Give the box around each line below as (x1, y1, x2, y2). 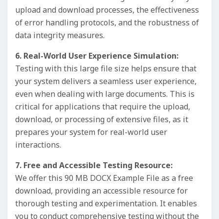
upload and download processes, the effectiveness (15, 4, 199, 15)
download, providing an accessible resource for (15, 185, 188, 196)
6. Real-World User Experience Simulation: (15, 50, 178, 61)
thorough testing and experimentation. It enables (15, 198, 197, 209)
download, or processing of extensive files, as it (15, 114, 188, 125)
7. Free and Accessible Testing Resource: (15, 160, 173, 171)
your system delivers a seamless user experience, (15, 76, 197, 87)
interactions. (15, 139, 61, 150)
